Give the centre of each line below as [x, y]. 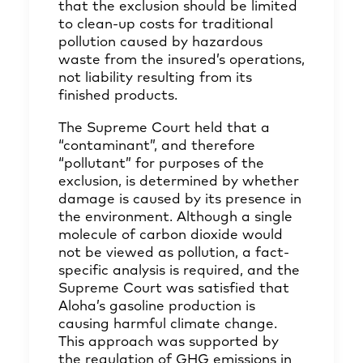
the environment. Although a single [175, 218]
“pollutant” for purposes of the [161, 164]
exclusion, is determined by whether [179, 182]
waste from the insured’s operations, [181, 60]
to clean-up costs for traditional [166, 25]
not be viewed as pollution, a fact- [174, 253]
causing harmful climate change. [168, 325]
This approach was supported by [169, 342]
